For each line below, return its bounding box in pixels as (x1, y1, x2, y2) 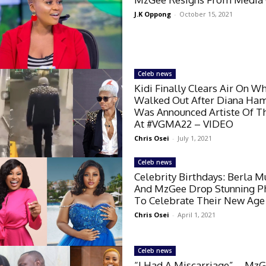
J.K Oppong (134, 9, 172, 18)
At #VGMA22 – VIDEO (134, 117, 234, 130)
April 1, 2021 (178, 210, 216, 219)
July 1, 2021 (178, 133, 213, 142)
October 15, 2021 (179, 9, 233, 18)
